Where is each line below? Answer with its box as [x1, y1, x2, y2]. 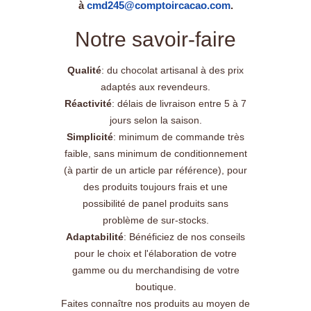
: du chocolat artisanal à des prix [101, 64, 244, 76]
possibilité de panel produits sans [83, 197, 228, 209]
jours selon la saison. [109, 114, 202, 126]
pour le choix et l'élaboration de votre [74, 247, 237, 259]
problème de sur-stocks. [102, 214, 209, 226]
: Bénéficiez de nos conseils [124, 230, 245, 242]
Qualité [67, 64, 101, 76]
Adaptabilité [66, 230, 124, 242]
